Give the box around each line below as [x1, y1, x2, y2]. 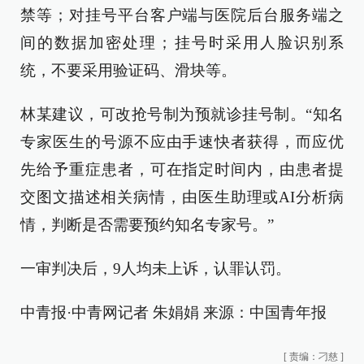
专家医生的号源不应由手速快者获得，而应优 [20, 133, 344, 150]
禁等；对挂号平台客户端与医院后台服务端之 [20, 6, 344, 24]
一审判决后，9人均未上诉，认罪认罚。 [20, 260, 291, 277]
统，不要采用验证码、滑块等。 [20, 62, 236, 79]
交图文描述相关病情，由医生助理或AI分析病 [20, 188, 344, 206]
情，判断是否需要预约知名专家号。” [20, 216, 274, 233]
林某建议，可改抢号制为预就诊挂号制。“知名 [20, 106, 344, 123]
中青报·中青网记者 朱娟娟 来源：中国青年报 [20, 304, 327, 321]
